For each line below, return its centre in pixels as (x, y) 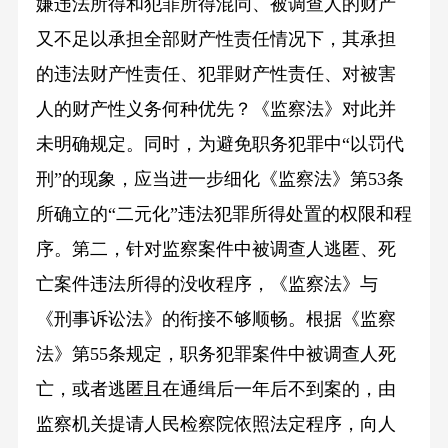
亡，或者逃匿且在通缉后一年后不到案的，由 (215, 389)
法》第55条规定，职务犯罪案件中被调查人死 (215, 354)
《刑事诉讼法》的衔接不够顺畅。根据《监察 (215, 319)
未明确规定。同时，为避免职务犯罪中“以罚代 (219, 144)
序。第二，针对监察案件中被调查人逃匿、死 (215, 249)
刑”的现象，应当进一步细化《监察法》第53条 (219, 179)
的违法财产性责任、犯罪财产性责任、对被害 (215, 74)
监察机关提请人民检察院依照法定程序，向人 (215, 424)
